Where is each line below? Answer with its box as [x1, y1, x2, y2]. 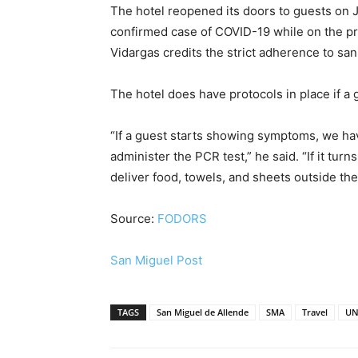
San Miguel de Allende [157, 305, 249, 318]
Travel [302, 305, 328, 318]
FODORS [157, 210, 207, 226]
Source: [110, 210, 157, 226]
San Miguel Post [110, 252, 202, 268]
